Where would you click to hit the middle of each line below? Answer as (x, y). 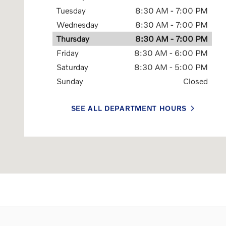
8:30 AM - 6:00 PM (171, 52)
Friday (68, 52)
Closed (196, 81)
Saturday (72, 67)
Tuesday (71, 10)
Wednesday (77, 24)
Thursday (73, 38)
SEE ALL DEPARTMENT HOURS (129, 108)
